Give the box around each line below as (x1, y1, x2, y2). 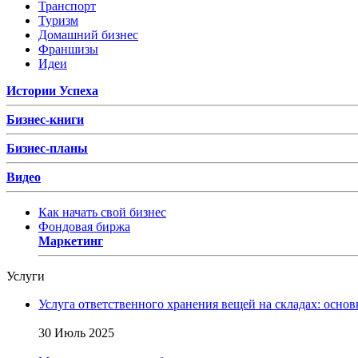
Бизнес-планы (6, 141, 88, 155)
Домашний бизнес (38, 27, 138, 42)
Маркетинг (38, 233, 103, 248)
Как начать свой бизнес (38, 205, 166, 219)
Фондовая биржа (38, 219, 130, 233)
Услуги (6, 268, 45, 283)
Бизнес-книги (6, 112, 84, 126)
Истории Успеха (6, 83, 98, 97)
